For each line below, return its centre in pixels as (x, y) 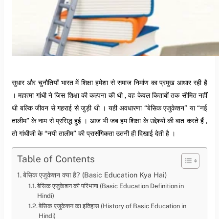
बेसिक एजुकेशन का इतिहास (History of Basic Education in (113, 206)
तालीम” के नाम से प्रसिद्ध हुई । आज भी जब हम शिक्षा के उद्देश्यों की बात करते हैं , (109, 121)
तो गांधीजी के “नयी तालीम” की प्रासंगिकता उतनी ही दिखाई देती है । (94, 133)
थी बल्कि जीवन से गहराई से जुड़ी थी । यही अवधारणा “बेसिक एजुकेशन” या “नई (109, 108)
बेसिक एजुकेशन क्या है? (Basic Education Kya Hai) (95, 175)
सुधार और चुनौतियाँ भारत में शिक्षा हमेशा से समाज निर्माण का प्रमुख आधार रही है (109, 83)
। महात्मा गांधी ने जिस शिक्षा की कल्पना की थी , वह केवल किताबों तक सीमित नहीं (109, 95)
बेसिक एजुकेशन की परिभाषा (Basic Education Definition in (111, 186)
